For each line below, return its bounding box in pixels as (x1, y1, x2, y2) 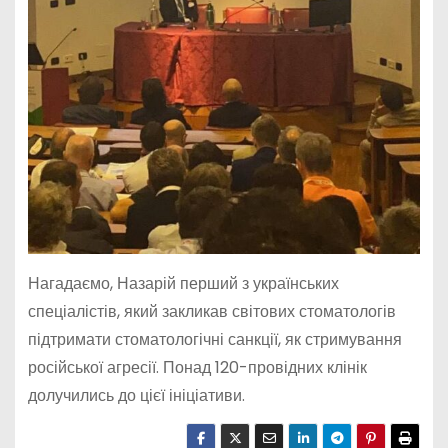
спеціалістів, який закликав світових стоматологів (27, 300, 396, 324)
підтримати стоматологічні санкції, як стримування (27, 328, 402, 352)
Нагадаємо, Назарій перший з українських (27, 272, 339, 296)
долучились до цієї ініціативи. (27, 384, 245, 408)
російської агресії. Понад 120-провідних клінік (27, 356, 367, 380)
